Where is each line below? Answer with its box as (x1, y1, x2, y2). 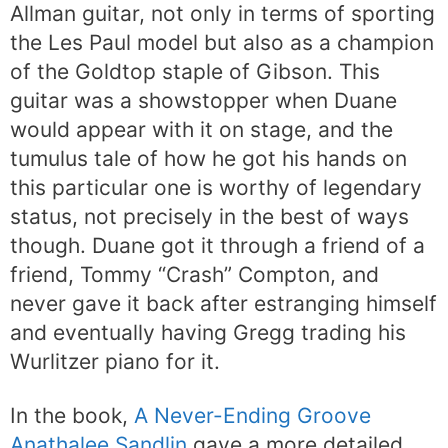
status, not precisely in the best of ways (10, 203, 409, 229)
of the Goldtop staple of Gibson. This (10, 58, 380, 84)
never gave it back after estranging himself (10, 290, 437, 316)
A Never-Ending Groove (134, 402, 371, 428)
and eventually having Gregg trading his (10, 319, 406, 345)
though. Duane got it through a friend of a (10, 232, 425, 258)
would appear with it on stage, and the (10, 116, 393, 142)
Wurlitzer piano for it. (10, 348, 220, 374)
